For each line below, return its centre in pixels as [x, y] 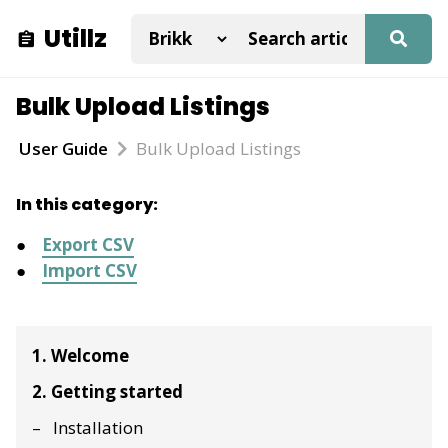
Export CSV [88, 244]
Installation [98, 427]
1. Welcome [80, 355]
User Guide [63, 148]
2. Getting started [107, 391]
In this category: [87, 204]
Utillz [75, 38]
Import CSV [89, 270]
